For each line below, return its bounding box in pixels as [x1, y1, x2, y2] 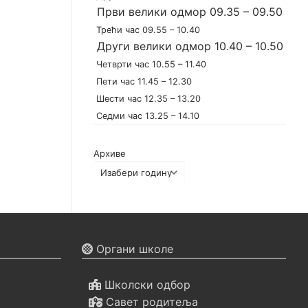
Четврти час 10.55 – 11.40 [93, 59, 206, 70]
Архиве [93, 148, 126, 159]
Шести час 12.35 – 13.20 [93, 93, 201, 104]
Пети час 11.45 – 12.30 [93, 76, 192, 87]
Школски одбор [100, 277, 190, 291]
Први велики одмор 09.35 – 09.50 [93, 5, 283, 19]
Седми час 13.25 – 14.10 [93, 111, 199, 122]
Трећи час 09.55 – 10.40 [93, 25, 200, 36]
